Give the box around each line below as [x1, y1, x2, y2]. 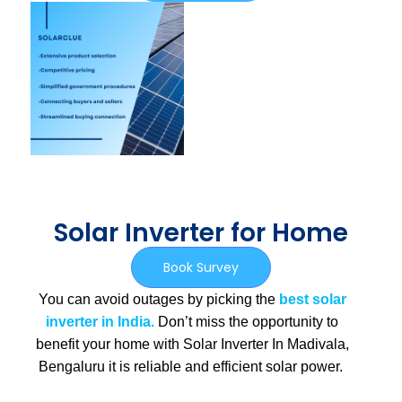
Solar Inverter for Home [53, 215, 348, 251]
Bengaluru [38, 359, 105, 375]
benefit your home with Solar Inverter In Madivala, [35, 336, 349, 353]
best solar [278, 292, 346, 308]
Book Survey [162, 258, 239, 277]
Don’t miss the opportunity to [154, 314, 339, 330]
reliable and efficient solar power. [133, 359, 346, 375]
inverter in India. [46, 314, 155, 330]
